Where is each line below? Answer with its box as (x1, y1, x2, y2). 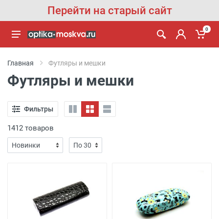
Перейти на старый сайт (47, 4, 172, 17)
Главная (7, 59, 34, 67)
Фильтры (24, 105, 53, 113)
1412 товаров (7, 124, 54, 132)
